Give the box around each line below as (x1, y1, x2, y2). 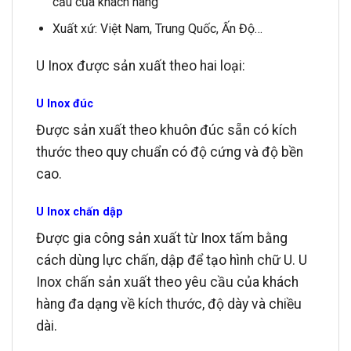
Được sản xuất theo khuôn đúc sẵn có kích (36, 121, 297, 138)
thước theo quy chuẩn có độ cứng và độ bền (36, 143, 303, 160)
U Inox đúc (36, 96, 93, 110)
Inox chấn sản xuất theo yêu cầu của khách (36, 273, 299, 290)
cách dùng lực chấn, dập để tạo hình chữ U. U (36, 251, 307, 268)
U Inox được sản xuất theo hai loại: (36, 57, 245, 74)
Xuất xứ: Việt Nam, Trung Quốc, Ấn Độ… (52, 21, 262, 37)
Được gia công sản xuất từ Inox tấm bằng (36, 230, 288, 246)
